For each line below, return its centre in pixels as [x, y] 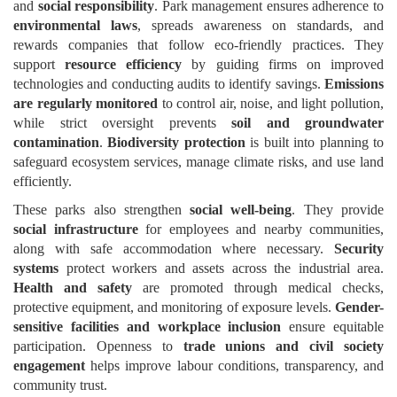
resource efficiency [124, 64]
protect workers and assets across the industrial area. [221, 268]
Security [359, 249]
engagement [49, 366]
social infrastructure [76, 229]
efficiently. [43, 181]
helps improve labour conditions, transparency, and [234, 366]
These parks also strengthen [102, 210]
